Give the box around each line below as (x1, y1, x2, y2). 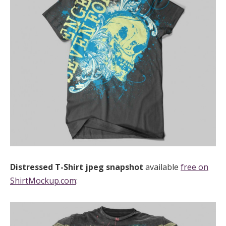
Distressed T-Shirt (10, 161, 85, 173)
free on (181, 161, 208, 173)
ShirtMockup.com (10, 175, 76, 186)
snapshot (106, 161, 145, 173)
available (145, 161, 181, 173)
